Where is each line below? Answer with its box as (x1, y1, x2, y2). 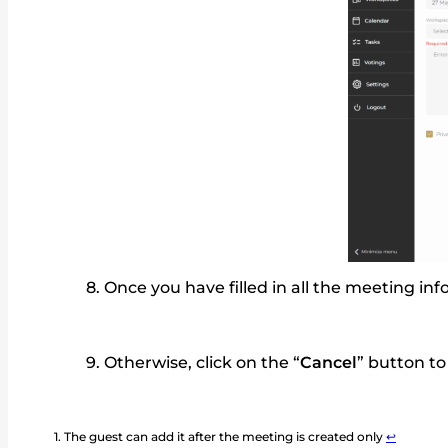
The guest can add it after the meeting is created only (64, 428, 386, 444)
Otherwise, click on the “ (104, 353, 300, 373)
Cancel (300, 353, 357, 373)
